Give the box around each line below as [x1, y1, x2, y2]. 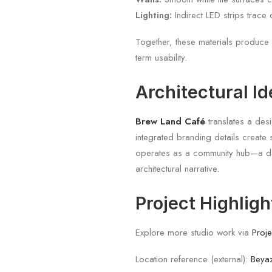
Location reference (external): [135, 253, 251, 266]
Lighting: [135, 8, 172, 22]
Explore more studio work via [135, 226, 253, 239]
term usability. [135, 51, 188, 64]
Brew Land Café [135, 115, 206, 128]
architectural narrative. [135, 162, 220, 175]
